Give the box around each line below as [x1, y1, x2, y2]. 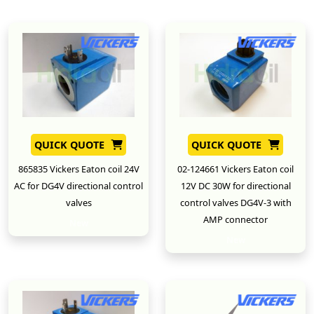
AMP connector [203, 212, 268, 226]
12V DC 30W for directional [180, 179, 291, 192]
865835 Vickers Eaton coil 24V [18, 162, 139, 175]
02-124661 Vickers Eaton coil [177, 162, 294, 175]
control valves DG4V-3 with [179, 196, 292, 209]
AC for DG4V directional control [14, 179, 143, 192]
